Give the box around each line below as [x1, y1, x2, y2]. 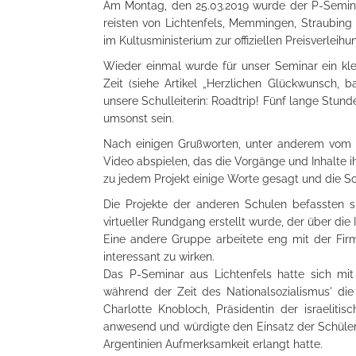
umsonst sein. [103, 112, 174, 125]
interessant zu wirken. [103, 250, 215, 263]
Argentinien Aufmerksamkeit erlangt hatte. [103, 338, 323, 350]
